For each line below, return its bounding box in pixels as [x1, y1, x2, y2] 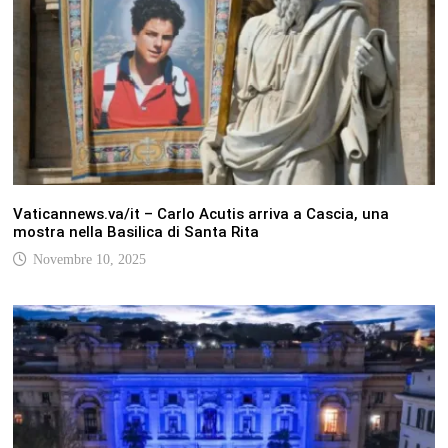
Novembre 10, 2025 [32, 251, 146, 267]
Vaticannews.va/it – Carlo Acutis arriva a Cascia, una [12, 204, 389, 223]
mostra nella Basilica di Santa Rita [12, 222, 259, 241]
